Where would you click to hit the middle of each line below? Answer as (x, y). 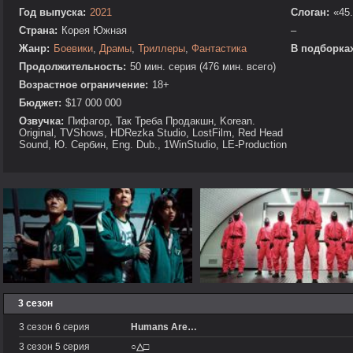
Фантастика (219, 48)
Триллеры (162, 48)
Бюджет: (40, 102)
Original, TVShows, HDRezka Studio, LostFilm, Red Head (151, 132)
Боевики (73, 48)
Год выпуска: (52, 12)
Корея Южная (94, 30)
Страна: (38, 30)
